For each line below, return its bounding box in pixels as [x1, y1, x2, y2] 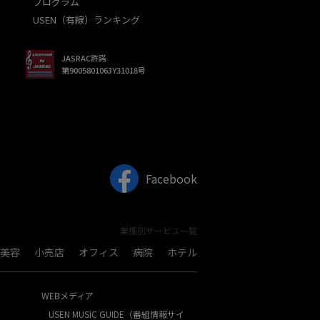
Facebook [143, 170, 197, 188]
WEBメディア [41, 289, 94, 302]
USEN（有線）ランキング [33, 13, 140, 27]
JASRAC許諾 [61, 52, 106, 64]
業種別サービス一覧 [120, 224, 197, 237]
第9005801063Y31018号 [61, 64, 146, 76]
